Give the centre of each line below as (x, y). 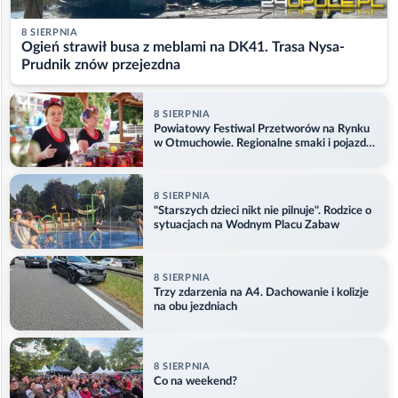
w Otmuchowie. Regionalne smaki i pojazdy (263, 143)
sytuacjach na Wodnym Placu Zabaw (247, 225)
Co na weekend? (195, 381)
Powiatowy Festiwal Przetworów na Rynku (262, 129)
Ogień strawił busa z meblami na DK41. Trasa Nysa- (183, 47)
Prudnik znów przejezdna (101, 65)
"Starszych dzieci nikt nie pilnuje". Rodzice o (263, 211)
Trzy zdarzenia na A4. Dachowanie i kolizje (261, 292)
